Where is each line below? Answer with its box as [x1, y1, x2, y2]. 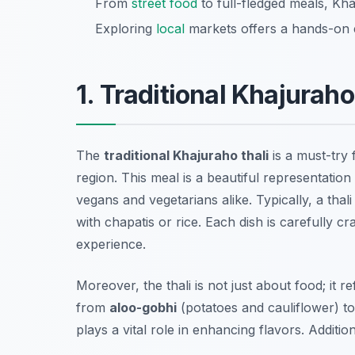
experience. [76, 236, 146, 253]
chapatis [105, 214, 155, 231]
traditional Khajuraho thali [104, 147, 269, 164]
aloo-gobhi [109, 300, 177, 316]
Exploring [95, 21, 156, 37]
